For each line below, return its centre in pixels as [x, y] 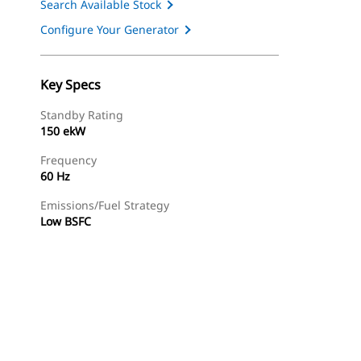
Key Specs [71, 85]
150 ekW [63, 131]
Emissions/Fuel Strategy [105, 205]
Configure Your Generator [110, 29]
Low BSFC [66, 221]
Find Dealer [127, 339]
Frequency [68, 160]
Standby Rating [82, 115]
